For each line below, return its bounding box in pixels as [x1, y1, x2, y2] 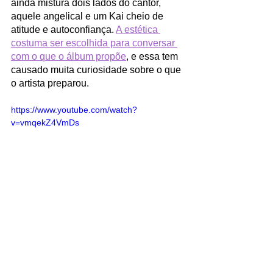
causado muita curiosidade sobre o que [11, 64, 183, 75]
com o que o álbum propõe [11, 51, 126, 62]
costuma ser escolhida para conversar [11, 37, 177, 48]
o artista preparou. [11, 77, 91, 88]
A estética [116, 24, 160, 35]
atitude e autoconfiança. [11, 24, 116, 35]
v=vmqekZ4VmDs [11, 117, 79, 127]
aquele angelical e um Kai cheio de [11, 10, 166, 21]
